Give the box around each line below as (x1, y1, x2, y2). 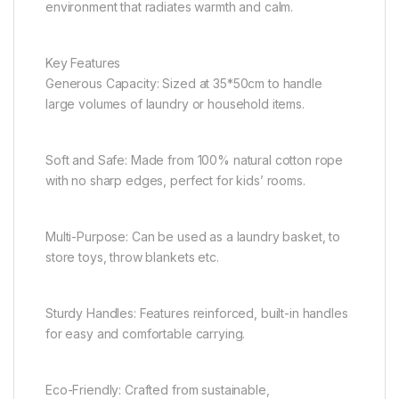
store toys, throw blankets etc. (45, 249, 219, 265)
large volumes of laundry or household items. (45, 96, 305, 112)
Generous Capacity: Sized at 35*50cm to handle (45, 76, 322, 92)
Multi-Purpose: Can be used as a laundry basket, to (45, 229, 340, 245)
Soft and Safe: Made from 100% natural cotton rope (45, 152, 344, 168)
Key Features (45, 55, 121, 71)
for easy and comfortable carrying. (45, 326, 246, 342)
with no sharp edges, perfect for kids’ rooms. (45, 173, 305, 189)
